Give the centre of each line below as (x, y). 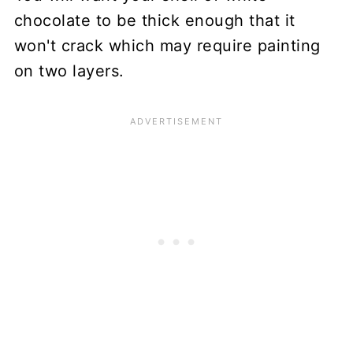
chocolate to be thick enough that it (154, 20)
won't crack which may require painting (167, 45)
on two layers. (69, 71)
